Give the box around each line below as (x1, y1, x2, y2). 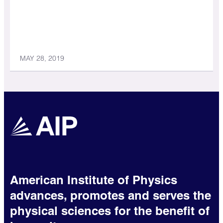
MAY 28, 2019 (20, 54, 64, 63)
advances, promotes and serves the (10, 188, 211, 203)
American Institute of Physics (10, 173, 177, 187)
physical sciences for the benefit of (10, 204, 210, 218)
